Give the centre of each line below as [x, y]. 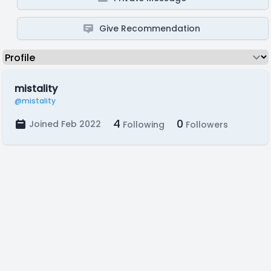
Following [142, 125]
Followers [206, 125]
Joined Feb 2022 [65, 124]
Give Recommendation [150, 28]
